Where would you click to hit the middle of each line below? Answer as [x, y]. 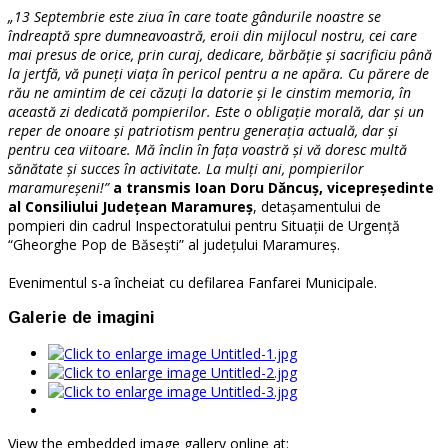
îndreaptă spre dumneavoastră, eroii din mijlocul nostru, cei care [212, 35]
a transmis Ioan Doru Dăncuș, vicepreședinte [273, 187]
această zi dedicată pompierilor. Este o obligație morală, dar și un [216, 111]
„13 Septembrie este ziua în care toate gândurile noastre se [194, 16]
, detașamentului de [317, 206]
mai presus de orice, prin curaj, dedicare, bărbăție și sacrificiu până [220, 54]
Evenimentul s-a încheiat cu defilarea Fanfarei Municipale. [192, 282]
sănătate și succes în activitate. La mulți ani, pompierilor [186, 168]
